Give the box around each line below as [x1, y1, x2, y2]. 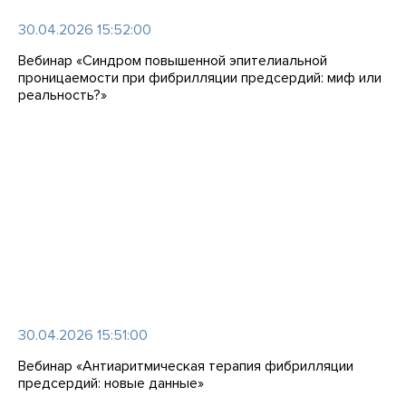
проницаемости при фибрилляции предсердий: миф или [18, 69, 382, 87]
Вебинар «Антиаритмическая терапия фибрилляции [18, 357, 353, 375]
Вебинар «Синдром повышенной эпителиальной [18, 52, 327, 70]
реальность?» [18, 86, 107, 104]
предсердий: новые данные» [18, 374, 204, 392]
